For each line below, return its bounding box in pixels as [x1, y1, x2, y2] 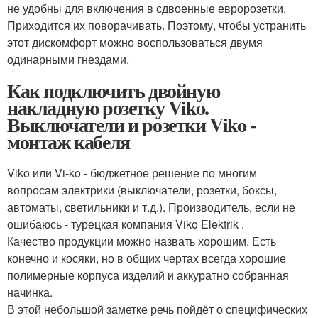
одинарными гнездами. [7, 51, 129, 67]
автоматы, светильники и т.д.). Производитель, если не [7, 199, 295, 215]
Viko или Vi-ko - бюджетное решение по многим [7, 165, 257, 181]
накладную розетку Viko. [7, 93, 209, 122]
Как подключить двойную [7, 76, 220, 105]
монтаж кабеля [7, 127, 130, 156]
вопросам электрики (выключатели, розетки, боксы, [7, 182, 277, 198]
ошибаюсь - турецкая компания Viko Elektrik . [7, 216, 244, 232]
